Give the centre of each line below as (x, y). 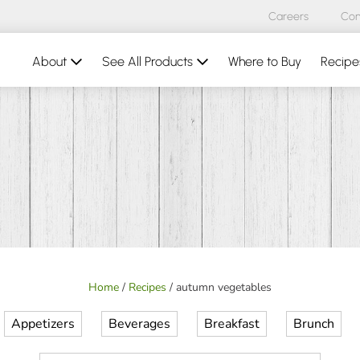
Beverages (139, 324)
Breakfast (232, 324)
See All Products (149, 61)
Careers (288, 16)
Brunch (314, 324)
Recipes (147, 287)
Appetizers (43, 324)
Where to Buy (265, 61)
